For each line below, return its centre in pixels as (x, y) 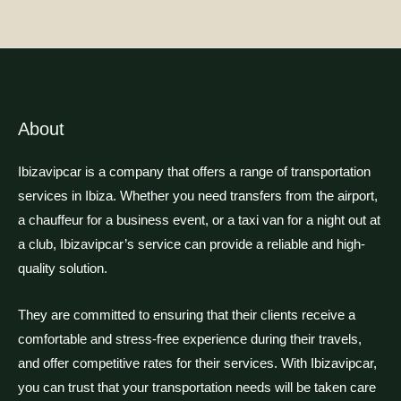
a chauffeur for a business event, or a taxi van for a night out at (199, 220)
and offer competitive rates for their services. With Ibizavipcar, (197, 364)
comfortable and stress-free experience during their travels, (190, 340)
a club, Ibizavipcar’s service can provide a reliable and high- (192, 244)
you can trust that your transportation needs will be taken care (197, 388)
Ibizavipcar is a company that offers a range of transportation (194, 171)
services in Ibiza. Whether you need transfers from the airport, (198, 196)
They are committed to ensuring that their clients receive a (187, 316)
